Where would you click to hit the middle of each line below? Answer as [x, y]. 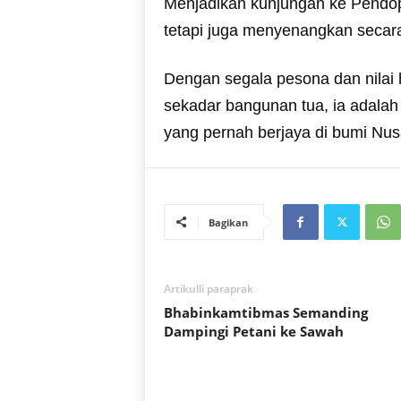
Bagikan [228, 222]
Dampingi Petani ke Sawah [253, 331]
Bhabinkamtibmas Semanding [265, 312]
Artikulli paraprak [208, 288]
